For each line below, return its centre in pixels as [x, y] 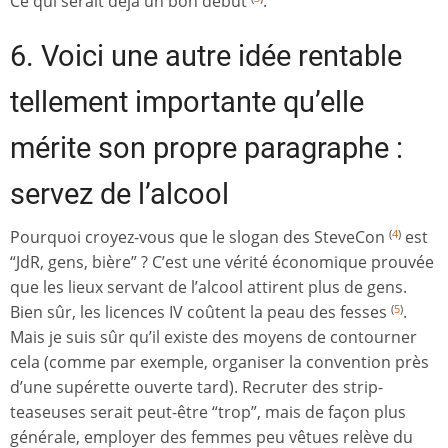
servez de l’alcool [119, 194]
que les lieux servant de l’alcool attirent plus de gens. [208, 287]
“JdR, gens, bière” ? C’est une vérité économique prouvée [222, 262]
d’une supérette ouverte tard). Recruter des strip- [196, 387]
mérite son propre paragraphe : [206, 148]
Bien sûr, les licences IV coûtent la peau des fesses [200, 312]
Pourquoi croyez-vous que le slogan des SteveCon [199, 237]
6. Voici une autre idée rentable [206, 56]
